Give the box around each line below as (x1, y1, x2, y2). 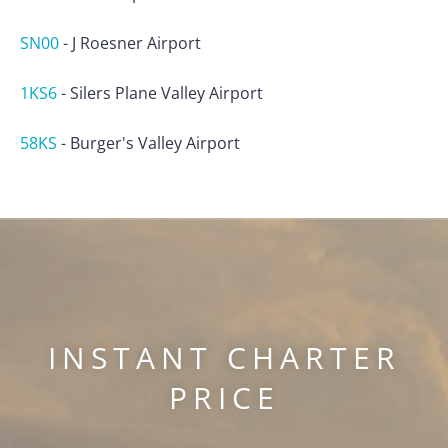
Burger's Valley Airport (70, 132, 240, 155)
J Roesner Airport (72, 32, 201, 55)
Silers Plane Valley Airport (70, 82, 263, 105)
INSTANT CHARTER (47, 337, 401, 379)
